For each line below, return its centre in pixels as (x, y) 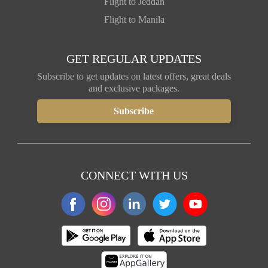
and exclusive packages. (134, 88)
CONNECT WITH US (134, 175)
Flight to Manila (134, 19)
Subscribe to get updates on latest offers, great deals (134, 76)
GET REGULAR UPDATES (134, 58)
